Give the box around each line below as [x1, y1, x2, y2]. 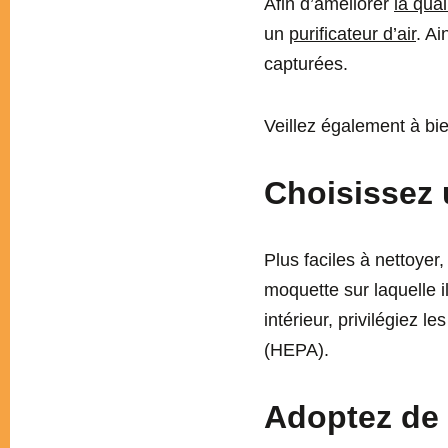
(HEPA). [264, 340, 329, 361]
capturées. [264, 54, 348, 75]
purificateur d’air [289, 24, 416, 45]
